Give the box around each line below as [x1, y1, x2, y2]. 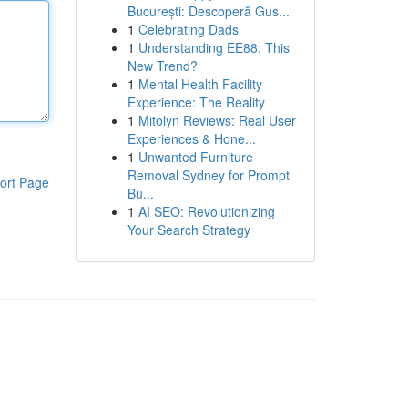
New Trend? [127, 56, 198, 75]
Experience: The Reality [127, 93, 265, 111]
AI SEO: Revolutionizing [138, 202, 275, 220]
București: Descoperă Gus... [127, 2, 290, 20]
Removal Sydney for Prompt [127, 166, 290, 184]
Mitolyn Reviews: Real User [138, 111, 296, 129]
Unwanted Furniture [138, 148, 253, 166]
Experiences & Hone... [127, 129, 256, 148]
